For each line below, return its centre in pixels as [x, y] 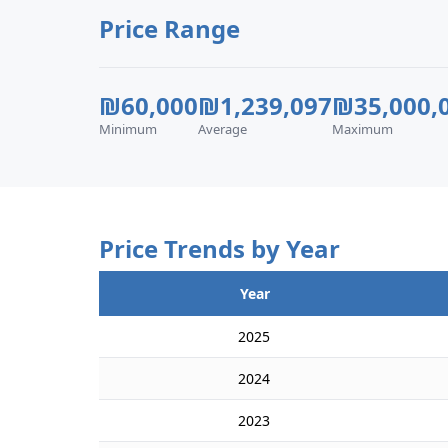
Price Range [170, 28]
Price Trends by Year [220, 248]
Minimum [128, 129]
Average [223, 129]
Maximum [363, 129]
